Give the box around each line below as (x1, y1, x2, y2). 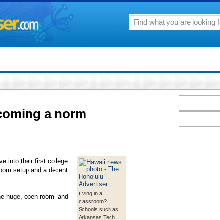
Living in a (79, 191, 102, 196)
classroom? (79, 198, 107, 204)
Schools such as (79, 206, 118, 212)
